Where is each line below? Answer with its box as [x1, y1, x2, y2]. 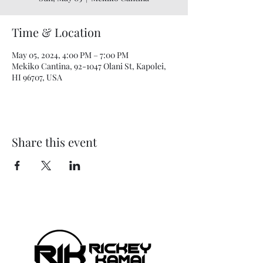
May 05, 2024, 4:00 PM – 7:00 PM [12, 49, 129, 60]
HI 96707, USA [12, 71, 62, 83]
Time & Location [12, 23, 101, 40]
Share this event [12, 133, 97, 150]
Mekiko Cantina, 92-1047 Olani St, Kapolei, [12, 60, 166, 72]
